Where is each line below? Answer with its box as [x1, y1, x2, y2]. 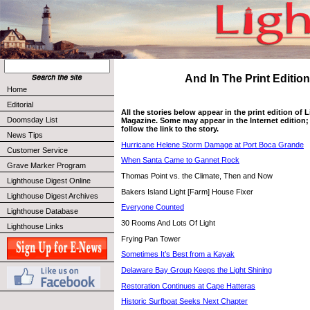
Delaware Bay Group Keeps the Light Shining [121, 265, 272, 274]
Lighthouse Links [7, 222, 64, 230]
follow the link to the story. [121, 125, 219, 133]
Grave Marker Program [7, 161, 86, 170]
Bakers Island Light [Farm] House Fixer [121, 187, 253, 196]
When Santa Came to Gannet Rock [121, 156, 239, 165]
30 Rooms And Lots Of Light [121, 218, 215, 227]
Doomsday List [7, 116, 57, 124]
